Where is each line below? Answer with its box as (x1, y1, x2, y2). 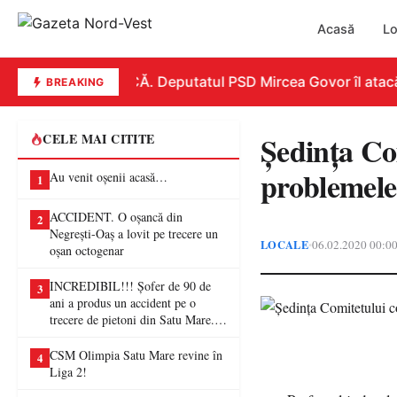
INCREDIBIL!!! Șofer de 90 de (50, 277, 211, 294)
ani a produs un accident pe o (50, 294, 196, 311)
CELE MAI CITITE (43, 129, 155, 148)
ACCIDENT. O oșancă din (50, 208, 183, 225)
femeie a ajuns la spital (50, 328, 164, 345)
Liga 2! (50, 363, 87, 380)
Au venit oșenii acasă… (50, 168, 167, 185)
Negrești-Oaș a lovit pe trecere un (50, 225, 218, 242)
